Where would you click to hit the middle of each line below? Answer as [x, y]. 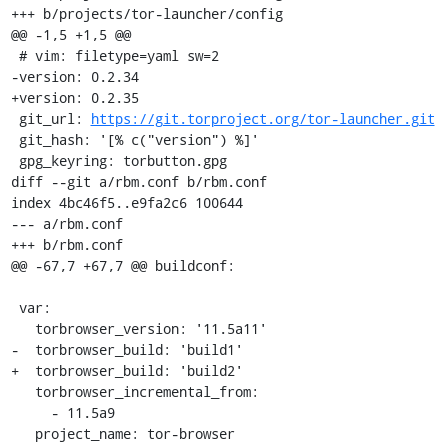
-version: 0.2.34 [74, 76]
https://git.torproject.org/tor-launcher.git [262, 118]
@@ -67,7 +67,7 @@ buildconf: [122, 265]
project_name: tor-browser [22, 433]
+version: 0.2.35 [74, 97]
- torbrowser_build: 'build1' [126, 349]
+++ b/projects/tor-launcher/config [146, 13]
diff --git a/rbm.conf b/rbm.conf [138, 181]
